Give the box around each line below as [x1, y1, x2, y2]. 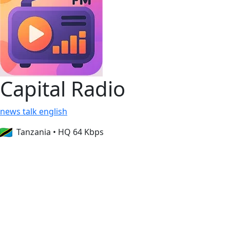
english [39, 105, 67, 117]
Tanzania [14, 126, 53, 138]
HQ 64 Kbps [58, 126, 104, 138]
